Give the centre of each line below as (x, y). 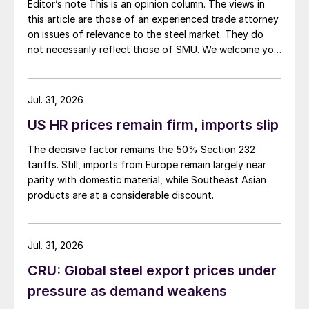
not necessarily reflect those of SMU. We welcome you (153, 50)
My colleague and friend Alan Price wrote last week (145, 80)
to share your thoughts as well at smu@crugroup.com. (151, 65)
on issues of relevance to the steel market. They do (146, 34)
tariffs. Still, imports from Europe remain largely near (147, 165)
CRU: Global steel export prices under (152, 271)
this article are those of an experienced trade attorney (153, 19)
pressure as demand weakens (127, 291)
